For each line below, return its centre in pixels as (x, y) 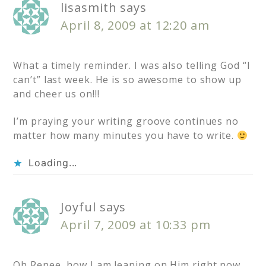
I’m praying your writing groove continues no (126, 121)
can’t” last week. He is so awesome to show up (127, 80)
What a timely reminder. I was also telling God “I (132, 66)
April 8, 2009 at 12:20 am (135, 26)
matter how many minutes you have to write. (125, 136)
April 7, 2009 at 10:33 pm (136, 225)
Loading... (53, 163)
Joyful (78, 207)
